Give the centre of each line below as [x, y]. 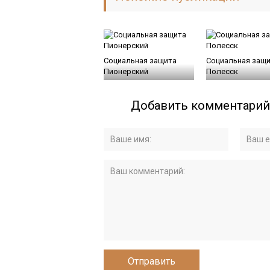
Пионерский [126, 71]
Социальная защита [140, 60]
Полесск [222, 71]
